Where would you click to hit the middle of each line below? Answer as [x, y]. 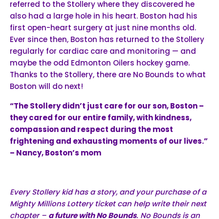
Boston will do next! [46, 86]
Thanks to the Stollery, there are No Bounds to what [108, 74]
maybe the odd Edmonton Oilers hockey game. [100, 63]
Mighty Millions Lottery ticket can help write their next [108, 203]
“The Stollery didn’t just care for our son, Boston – [107, 106]
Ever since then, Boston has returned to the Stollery [107, 39]
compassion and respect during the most [91, 129]
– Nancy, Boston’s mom [55, 153]
